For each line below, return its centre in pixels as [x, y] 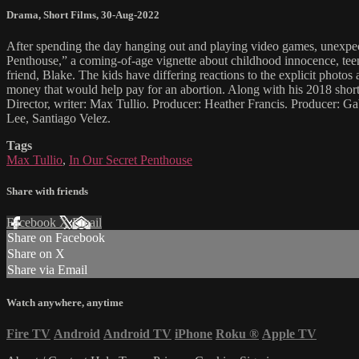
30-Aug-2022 [130, 14]
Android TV [137, 333]
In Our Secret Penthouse [131, 160]
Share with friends [47, 192]
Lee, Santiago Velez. [58, 119]
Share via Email [47, 270]
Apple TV [289, 333]
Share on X [36, 254]
